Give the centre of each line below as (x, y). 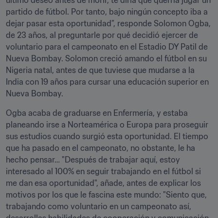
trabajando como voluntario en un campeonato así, (99, 206)
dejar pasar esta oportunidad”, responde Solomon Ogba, (108, 23)
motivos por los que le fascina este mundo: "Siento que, (106, 195)
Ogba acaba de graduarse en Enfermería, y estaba (97, 113)
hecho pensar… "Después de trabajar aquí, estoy (93, 160)
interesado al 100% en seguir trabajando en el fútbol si (103, 171)
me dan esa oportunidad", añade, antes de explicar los (103, 183)
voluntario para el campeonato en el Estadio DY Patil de (107, 47)
